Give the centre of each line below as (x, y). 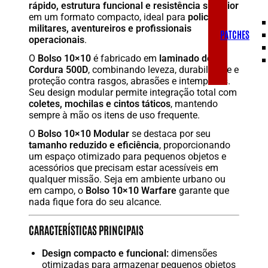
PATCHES (235, 34)
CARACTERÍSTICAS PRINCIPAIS (86, 229)
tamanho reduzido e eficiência (94, 145)
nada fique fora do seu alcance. (95, 202)
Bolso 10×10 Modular (83, 133)
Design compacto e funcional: (106, 254)
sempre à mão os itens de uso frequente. (114, 115)
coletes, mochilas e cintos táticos (100, 103)
